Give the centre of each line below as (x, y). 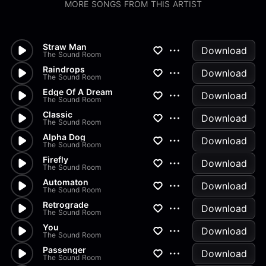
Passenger (64, 250)
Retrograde (66, 205)
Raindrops (64, 69)
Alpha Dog (64, 137)
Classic (58, 114)
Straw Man (65, 47)
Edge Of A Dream (78, 92)
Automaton (66, 182)
